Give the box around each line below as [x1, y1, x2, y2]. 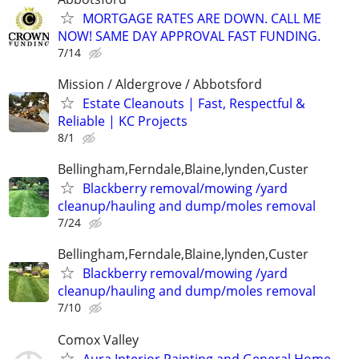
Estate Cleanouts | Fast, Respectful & [83, 95, 305, 112]
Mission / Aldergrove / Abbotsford [58, 75, 262, 93]
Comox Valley [58, 330, 139, 349]
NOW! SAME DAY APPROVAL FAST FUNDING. [58, 26, 321, 45]
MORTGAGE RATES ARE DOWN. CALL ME [83, 9, 321, 27]
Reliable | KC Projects [58, 112, 188, 130]
